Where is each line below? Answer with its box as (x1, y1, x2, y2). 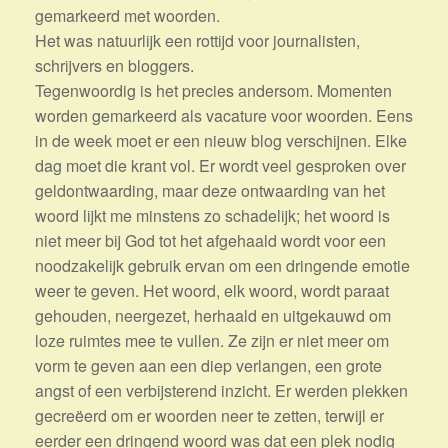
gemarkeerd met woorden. (35, 4, 220, 28)
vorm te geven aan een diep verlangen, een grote (35, 354, 382, 378)
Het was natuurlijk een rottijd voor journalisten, (35, 29, 360, 53)
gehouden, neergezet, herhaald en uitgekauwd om (35, 304, 391, 328)
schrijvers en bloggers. (35, 54, 194, 78)
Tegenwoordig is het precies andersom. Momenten (35, 79, 392, 103)
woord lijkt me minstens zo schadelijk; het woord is (35, 204, 390, 228)
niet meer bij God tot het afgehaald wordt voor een (35, 229, 386, 253)
